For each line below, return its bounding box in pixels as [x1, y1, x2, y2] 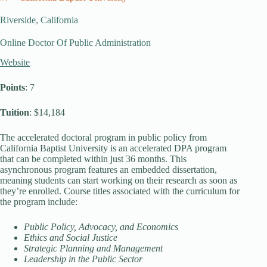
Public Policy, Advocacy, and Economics [24, 222, 178, 232]
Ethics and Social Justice [24, 232, 117, 243]
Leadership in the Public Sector [24, 254, 142, 264]
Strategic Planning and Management [24, 243, 163, 253]
